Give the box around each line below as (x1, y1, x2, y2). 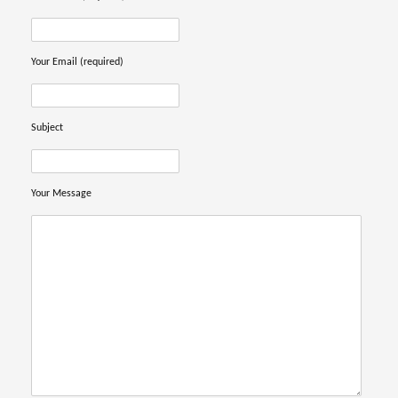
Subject (31, 122, 63, 133)
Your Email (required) (31, 56, 123, 68)
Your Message (31, 187, 92, 199)
